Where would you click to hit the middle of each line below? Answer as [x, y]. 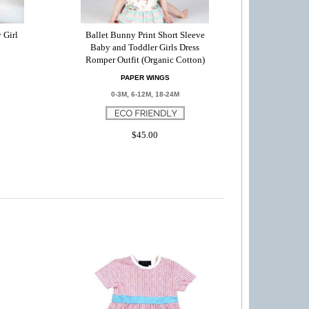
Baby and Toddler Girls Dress [145, 47]
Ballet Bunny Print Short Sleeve [145, 35]
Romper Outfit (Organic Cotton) [145, 60]
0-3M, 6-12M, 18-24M [145, 94]
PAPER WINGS [145, 78]
